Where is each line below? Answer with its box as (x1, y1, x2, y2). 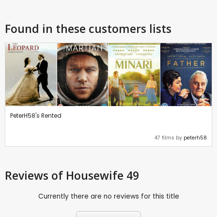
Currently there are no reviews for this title (38, 192, 179, 201)
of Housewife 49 (51, 168, 139, 184)
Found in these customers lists (5, 21, 171, 37)
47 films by (155, 134, 184, 142)
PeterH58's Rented (10, 111, 62, 120)
